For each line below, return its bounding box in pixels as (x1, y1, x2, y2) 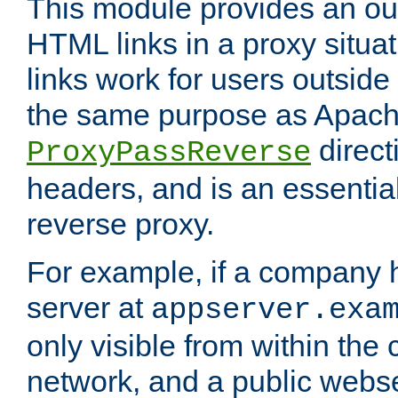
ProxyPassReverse (27, 136, 311, 171)
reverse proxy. (27, 207, 214, 242)
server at (27, 291, 151, 325)
